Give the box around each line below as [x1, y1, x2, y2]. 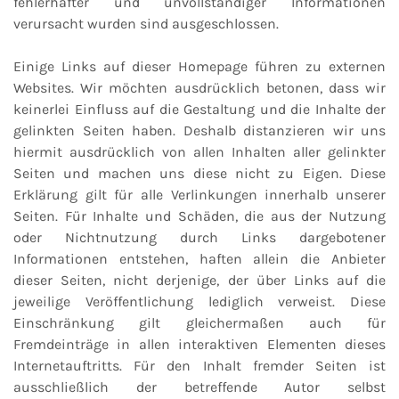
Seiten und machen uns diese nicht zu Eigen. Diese [13, 165, 386, 183]
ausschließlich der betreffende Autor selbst [13, 379, 386, 396]
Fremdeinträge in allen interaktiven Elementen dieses [13, 336, 386, 354]
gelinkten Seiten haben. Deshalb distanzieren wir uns [13, 122, 386, 140]
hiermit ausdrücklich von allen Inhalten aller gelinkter [13, 143, 386, 161]
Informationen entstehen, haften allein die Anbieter [13, 250, 386, 268]
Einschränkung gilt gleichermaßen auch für [13, 314, 386, 332]
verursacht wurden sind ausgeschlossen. [13, 15, 279, 33]
